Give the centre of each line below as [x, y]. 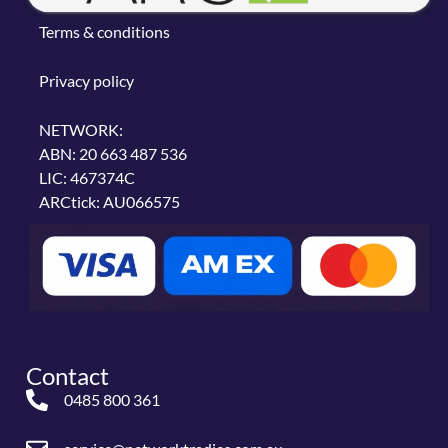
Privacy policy [86, 80]
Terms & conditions [104, 31]
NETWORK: [80, 129]
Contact [68, 375]
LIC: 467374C [86, 177]
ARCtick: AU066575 [109, 201]
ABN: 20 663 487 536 [112, 153]
